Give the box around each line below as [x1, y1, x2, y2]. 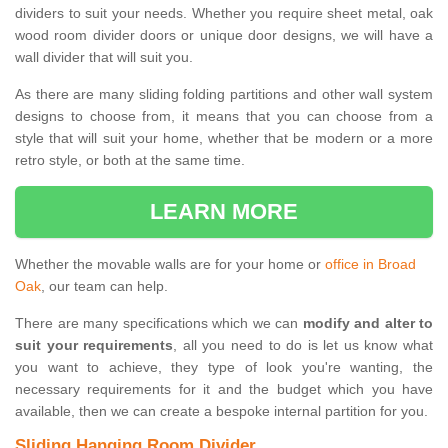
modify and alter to [302, 315, 433, 332]
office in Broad [325, 256, 416, 273]
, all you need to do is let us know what [173, 337, 434, 354]
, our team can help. [41, 278, 168, 295]
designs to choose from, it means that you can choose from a [15, 108, 433, 125]
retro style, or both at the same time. [15, 152, 245, 169]
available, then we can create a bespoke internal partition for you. [15, 403, 428, 420]
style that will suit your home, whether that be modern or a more [15, 130, 433, 147]
